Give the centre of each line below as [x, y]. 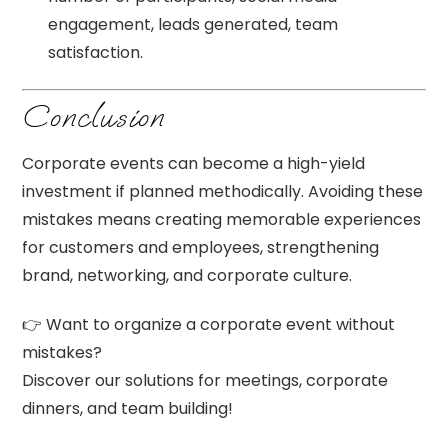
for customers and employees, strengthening [201, 248]
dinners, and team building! [128, 409]
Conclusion [93, 117]
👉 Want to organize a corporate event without [209, 325]
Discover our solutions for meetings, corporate [205, 381]
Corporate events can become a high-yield [194, 164]
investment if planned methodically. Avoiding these [223, 192]
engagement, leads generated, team [193, 25]
